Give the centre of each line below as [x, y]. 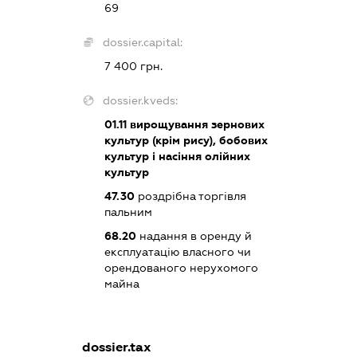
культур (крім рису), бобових [186, 140]
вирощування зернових [195, 124]
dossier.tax [116, 347]
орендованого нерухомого [181, 267]
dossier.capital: [142, 42]
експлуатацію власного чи [177, 251]
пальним [128, 212]
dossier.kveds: [140, 100]
